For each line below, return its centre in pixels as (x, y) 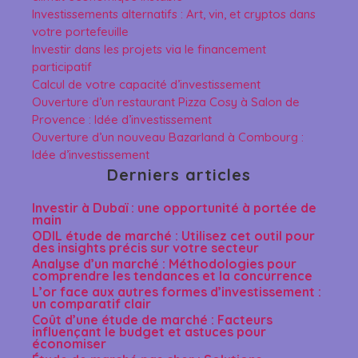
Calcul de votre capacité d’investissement (146, 84)
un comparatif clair (91, 303)
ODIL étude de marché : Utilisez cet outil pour (173, 235)
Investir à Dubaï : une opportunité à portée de (174, 207)
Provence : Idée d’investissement (122, 119)
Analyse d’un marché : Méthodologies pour (164, 263)
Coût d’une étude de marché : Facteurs (152, 319)
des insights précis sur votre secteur (145, 247)
